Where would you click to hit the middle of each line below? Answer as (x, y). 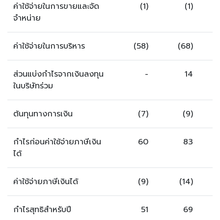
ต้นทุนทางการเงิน (43, 114)
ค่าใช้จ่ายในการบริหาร (49, 46)
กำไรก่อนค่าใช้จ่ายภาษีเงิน (57, 142)
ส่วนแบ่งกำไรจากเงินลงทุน (58, 74)
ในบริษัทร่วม (33, 86)
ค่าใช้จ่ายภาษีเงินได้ (46, 182)
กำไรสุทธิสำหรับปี (42, 210)
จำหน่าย (27, 18)
